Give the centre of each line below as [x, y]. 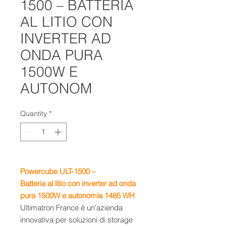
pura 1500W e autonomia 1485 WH [77, 195]
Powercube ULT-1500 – [58, 171]
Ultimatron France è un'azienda [71, 208]
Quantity [34, 114]
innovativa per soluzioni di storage [76, 220]
